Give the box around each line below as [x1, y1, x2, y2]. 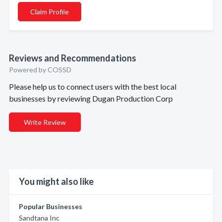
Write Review [24, 118, 66, 126]
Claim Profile [30, 7, 69, 16]
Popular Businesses [19, 202, 82, 211]
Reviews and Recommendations [9, 53, 136, 63]
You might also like [19, 176, 94, 187]
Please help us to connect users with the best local [9, 82, 176, 91]
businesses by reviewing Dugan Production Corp [9, 94, 173, 103]
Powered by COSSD [9, 65, 71, 74]
